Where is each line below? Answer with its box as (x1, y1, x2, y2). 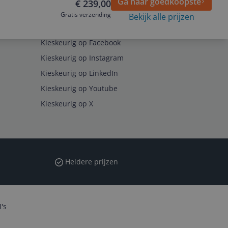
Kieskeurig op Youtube (41, 83, 118, 93)
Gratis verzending (61, 10, 111, 19)
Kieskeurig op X (41, 99, 93, 108)
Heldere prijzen (63, 157, 118, 166)
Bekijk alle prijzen (128, 11, 194, 22)
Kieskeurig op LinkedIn (41, 68, 118, 78)
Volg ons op (41, 22, 82, 32)
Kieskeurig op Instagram (41, 53, 124, 63)
